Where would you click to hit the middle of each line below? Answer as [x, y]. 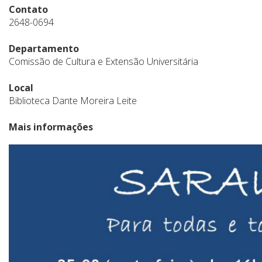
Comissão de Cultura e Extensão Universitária [104, 61]
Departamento [44, 49]
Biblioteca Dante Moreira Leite [73, 101]
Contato [28, 9]
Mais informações [51, 127]
